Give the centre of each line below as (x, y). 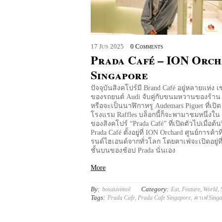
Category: (155, 189)
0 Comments (147, 46)
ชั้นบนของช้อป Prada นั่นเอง (133, 150)
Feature (191, 189)
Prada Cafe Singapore (164, 197)
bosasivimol (116, 189)
